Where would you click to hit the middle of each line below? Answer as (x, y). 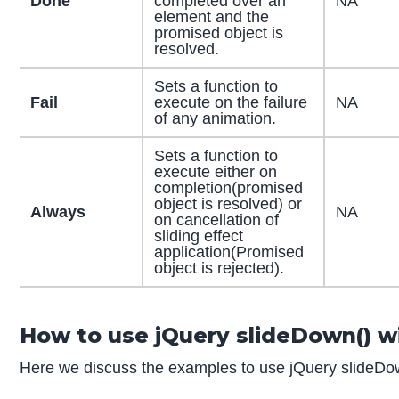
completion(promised (228, 188)
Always (57, 212)
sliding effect (198, 236)
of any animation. (215, 119)
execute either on (215, 172)
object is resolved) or (228, 204)
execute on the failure (230, 103)
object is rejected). (219, 269)
